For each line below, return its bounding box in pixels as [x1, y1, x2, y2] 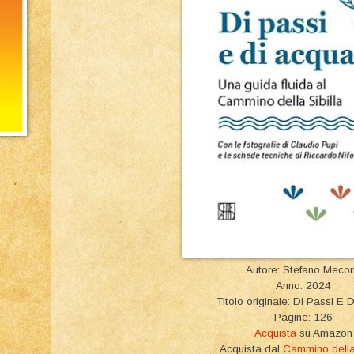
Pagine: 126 [274, 311, 333, 324]
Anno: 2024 [276, 280, 331, 292]
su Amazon [296, 327, 352, 340]
